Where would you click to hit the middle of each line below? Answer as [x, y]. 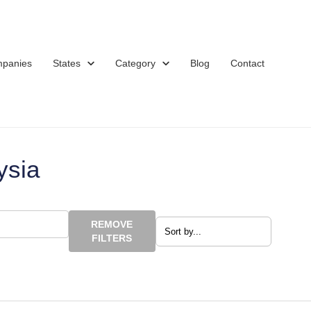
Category [135, 63]
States [67, 63]
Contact [247, 63]
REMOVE [112, 224]
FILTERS [112, 238]
